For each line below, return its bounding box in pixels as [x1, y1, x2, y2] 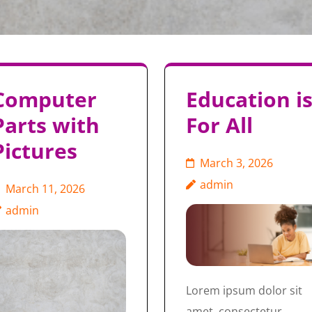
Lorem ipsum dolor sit [185, 283, 302, 299]
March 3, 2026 [199, 155, 273, 171]
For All [185, 111, 253, 139]
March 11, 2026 [5, 181, 85, 196]
